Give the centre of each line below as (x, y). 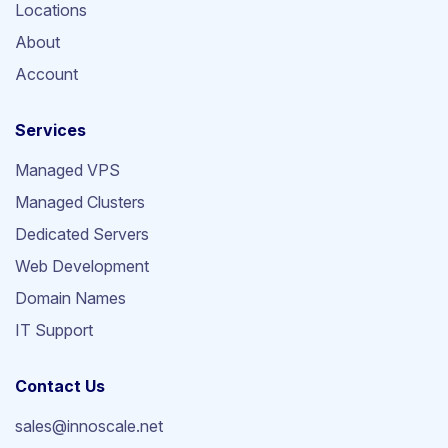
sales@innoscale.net (89, 426)
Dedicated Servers (82, 234)
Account (46, 74)
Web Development (82, 266)
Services (50, 130)
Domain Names (70, 298)
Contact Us (60, 386)
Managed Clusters (80, 202)
